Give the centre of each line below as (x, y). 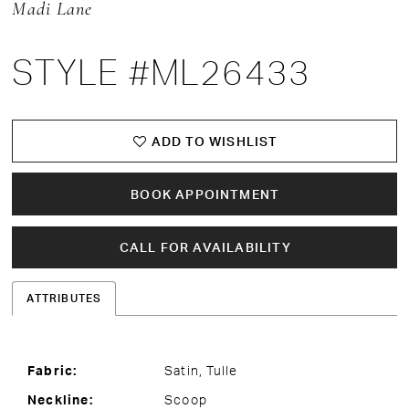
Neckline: (60, 399)
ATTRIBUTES (64, 299)
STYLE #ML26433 (162, 73)
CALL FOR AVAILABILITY (205, 247)
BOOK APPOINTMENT (205, 194)
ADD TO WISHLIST (215, 142)
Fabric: (52, 370)
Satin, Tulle (201, 370)
